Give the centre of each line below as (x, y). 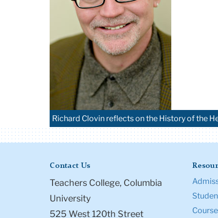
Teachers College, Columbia (106, 183)
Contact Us (70, 166)
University (70, 199)
